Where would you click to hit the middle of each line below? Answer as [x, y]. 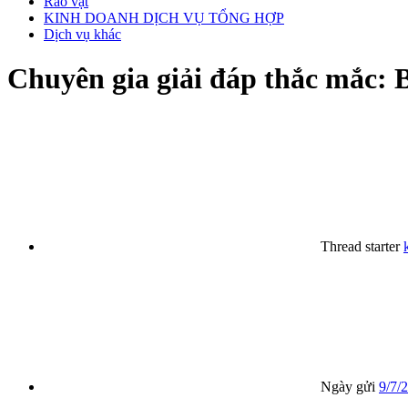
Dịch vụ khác [82, 34]
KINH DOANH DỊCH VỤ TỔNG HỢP [164, 17]
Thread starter [360, 247]
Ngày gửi [348, 387]
